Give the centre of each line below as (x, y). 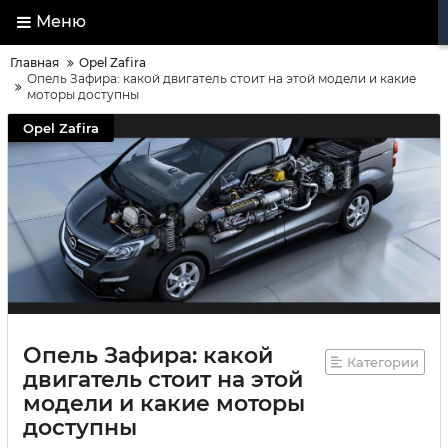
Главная (34, 62)
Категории (383, 362)
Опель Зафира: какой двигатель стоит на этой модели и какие (221, 78)
